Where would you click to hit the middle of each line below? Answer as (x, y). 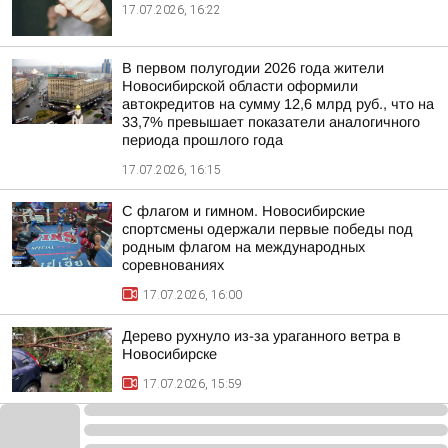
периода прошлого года (202, 140)
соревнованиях (173, 265)
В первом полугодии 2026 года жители (253, 68)
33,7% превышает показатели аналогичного (271, 122)
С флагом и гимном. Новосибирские (243, 211)
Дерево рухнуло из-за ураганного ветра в (261, 336)
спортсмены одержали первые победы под (267, 229)
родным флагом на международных (243, 247)
